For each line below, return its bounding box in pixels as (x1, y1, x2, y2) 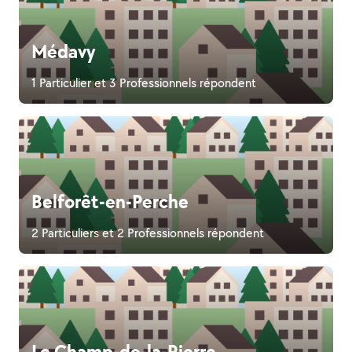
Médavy (31, 38, 95, 64)
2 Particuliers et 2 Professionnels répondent (31, 225, 264, 241)
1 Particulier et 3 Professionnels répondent (31, 75, 256, 91)
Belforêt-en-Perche (31, 189, 189, 214)
